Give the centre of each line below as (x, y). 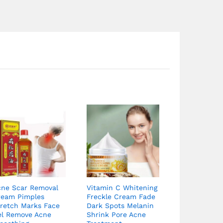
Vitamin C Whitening (122, 187)
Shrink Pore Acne (116, 214)
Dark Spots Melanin (120, 205)
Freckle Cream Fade (121, 196)
